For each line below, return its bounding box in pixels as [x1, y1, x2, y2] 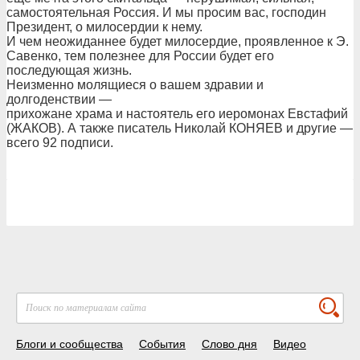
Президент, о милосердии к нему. [6, 20, 202, 34]
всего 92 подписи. [6, 136, 113, 149]
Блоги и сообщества [16, 337, 123, 350]
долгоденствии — [6, 92, 112, 106]
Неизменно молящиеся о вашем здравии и [6, 78, 264, 92]
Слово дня [202, 337, 257, 350]
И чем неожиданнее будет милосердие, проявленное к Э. [6, 35, 349, 48]
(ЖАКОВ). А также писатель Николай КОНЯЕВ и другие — [6, 121, 353, 135]
